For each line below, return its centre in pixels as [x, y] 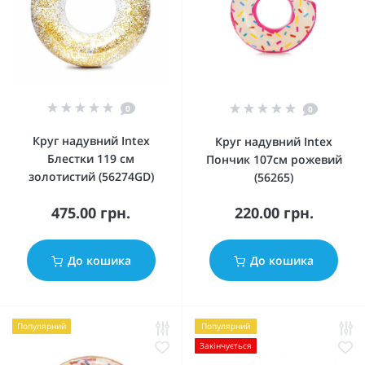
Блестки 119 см [91, 158]
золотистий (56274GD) [91, 176]
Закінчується [226, 345]
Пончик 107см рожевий [274, 159]
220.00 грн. [274, 213]
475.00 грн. [91, 213]
